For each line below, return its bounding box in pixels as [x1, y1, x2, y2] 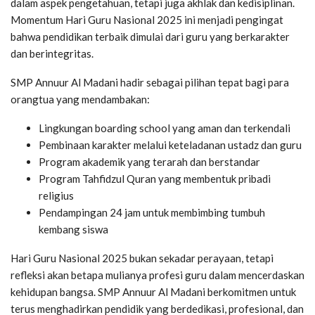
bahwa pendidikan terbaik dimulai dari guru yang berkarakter [11, 30, 290, 44]
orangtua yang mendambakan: [11, 93, 150, 106]
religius [39, 189, 74, 202]
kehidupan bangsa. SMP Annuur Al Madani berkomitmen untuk [11, 285, 296, 299]
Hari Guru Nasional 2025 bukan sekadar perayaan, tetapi [11, 252, 274, 265]
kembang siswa [39, 223, 108, 236]
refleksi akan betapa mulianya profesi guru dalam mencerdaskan [11, 269, 304, 282]
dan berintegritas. [11, 47, 94, 60]
